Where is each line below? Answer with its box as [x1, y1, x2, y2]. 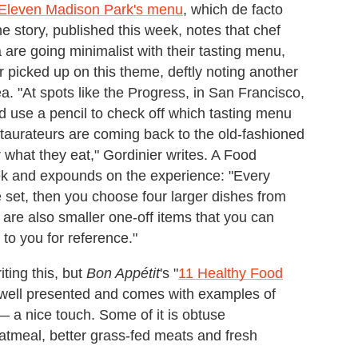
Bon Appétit [86, 265, 160, 282]
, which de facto [183, 2, 283, 18]
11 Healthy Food [178, 265, 283, 282]
